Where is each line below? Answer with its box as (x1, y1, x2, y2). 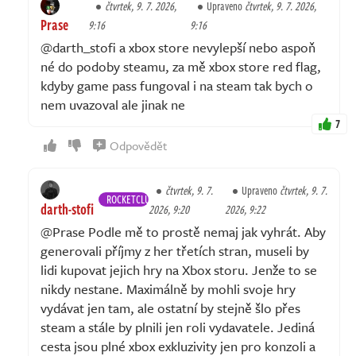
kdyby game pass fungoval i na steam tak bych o (41, 75, 313, 95)
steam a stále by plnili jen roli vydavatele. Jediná (41, 316, 315, 337)
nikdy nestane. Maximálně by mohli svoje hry (41, 278, 296, 299)
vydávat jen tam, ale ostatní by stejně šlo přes (41, 297, 300, 318)
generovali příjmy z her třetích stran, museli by (41, 240, 309, 261)
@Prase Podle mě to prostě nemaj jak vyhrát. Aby (41, 221, 326, 242)
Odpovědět (110, 136, 167, 154)
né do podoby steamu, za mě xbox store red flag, (41, 56, 321, 76)
